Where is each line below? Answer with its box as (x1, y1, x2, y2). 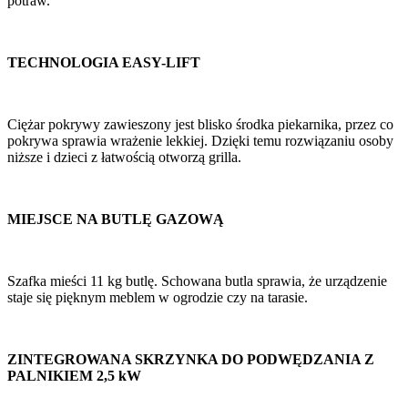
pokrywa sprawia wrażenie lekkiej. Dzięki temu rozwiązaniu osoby (7, 133, 393, 149)
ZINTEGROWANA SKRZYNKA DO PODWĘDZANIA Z (7, 352, 374, 368)
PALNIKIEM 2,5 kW (7, 368, 141, 384)
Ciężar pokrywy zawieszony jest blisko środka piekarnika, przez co (7, 117, 393, 133)
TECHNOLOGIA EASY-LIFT (7, 55, 200, 71)
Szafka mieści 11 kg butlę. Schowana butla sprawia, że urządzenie (7, 273, 387, 290)
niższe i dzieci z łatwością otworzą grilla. (7, 149, 241, 166)
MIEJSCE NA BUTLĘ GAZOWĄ (7, 211, 224, 228)
